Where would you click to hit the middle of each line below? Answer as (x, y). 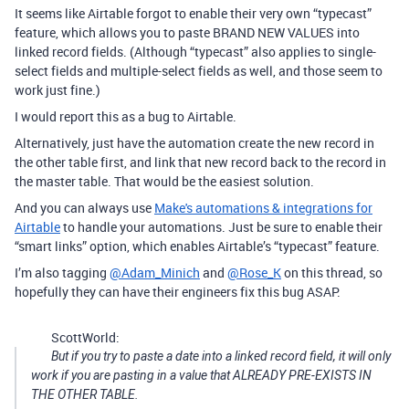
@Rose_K (254, 273)
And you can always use (84, 208)
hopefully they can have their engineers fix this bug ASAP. (178, 292)
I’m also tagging (62, 273)
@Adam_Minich (155, 273)
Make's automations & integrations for (263, 208)
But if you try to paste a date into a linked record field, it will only (221, 356)
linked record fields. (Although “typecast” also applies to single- (195, 52)
